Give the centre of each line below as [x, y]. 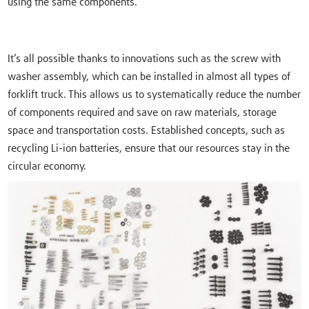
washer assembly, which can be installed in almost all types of [149, 77]
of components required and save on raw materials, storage [142, 113]
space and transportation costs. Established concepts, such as [147, 131]
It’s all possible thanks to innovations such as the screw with [144, 59]
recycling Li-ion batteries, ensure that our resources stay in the [149, 149]
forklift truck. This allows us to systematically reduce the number [154, 95]
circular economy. [47, 167]
